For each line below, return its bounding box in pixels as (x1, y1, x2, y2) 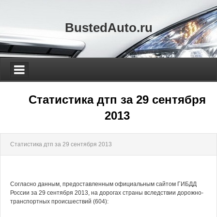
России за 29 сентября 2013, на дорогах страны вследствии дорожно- (10, 189, 203, 196)
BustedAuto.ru (64, 20, 153, 35)
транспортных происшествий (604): (10, 198, 108, 205)
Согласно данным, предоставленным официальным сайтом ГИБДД (10, 181, 197, 187)
